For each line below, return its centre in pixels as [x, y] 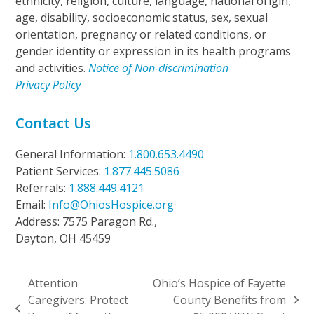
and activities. [52, 68]
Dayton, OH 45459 [63, 239]
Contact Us [54, 123]
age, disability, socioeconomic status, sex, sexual [142, 18]
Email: [32, 205]
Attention [53, 284]
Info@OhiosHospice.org [111, 205]
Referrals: [42, 188]
